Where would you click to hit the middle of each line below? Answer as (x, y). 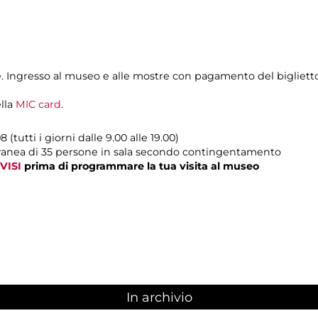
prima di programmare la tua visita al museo (140, 166)
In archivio (159, 298)
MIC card (38, 104)
